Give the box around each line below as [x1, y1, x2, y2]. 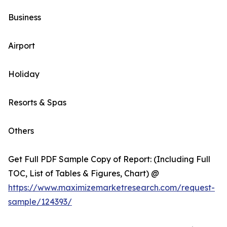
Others [8, 126, 34, 136]
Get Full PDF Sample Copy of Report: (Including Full [8, 154, 210, 165]
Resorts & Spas [8, 97, 66, 108]
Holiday [8, 69, 40, 80]
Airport [8, 41, 35, 51]
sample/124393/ [8, 197, 72, 207]
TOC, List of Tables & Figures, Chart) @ [8, 168, 159, 179]
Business [8, 12, 41, 23]
